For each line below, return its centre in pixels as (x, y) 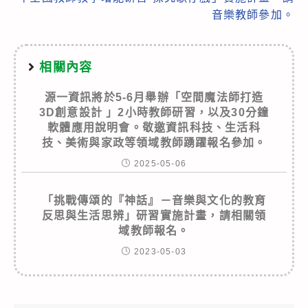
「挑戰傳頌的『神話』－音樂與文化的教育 (154, 200)
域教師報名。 (154, 230)
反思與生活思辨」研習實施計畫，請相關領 (154, 215)
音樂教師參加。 (253, 14)
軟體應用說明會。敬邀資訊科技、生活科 (154, 127)
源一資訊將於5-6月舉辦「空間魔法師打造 (154, 97)
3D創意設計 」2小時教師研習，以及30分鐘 (154, 112)
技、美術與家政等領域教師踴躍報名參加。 (154, 142)
